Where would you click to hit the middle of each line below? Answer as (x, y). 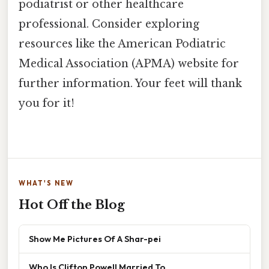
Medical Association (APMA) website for (129, 64)
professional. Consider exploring (109, 24)
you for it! (47, 104)
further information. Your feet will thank (130, 84)
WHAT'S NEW (46, 183)
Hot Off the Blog (72, 205)
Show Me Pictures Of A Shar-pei (95, 239)
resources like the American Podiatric (122, 44)
